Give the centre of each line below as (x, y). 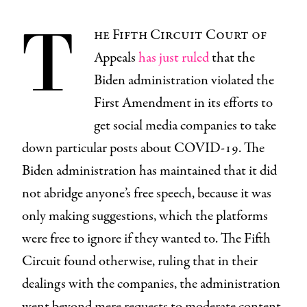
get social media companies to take (185, 125)
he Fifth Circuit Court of (180, 35)
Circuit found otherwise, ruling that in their (140, 261)
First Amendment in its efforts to (183, 103)
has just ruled (174, 58)
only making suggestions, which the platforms (145, 216)
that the (233, 58)
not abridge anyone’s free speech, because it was (147, 193)
